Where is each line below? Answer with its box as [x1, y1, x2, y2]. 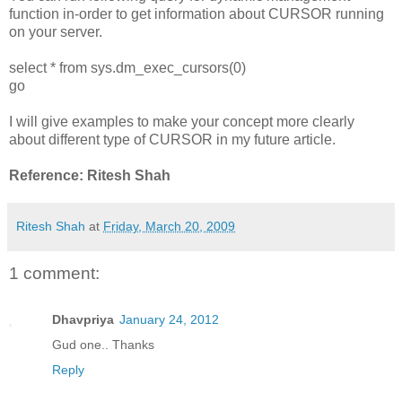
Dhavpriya [52, 312, 114, 328]
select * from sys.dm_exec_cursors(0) [9, 59, 246, 75]
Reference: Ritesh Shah [9, 167, 170, 183]
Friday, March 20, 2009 [103, 218, 235, 233]
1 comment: [9, 263, 100, 283]
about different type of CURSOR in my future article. [9, 131, 336, 147]
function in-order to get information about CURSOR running [9, 5, 384, 22]
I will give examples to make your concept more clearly [9, 113, 354, 129]
